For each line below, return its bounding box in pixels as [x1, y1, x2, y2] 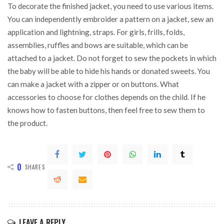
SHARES [25, 163, 45, 171]
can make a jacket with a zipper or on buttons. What [7, 79, 179, 89]
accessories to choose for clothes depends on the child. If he [7, 92, 205, 102]
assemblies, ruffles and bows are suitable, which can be [7, 40, 188, 50]
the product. [7, 118, 47, 128]
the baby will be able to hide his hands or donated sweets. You [7, 66, 210, 76]
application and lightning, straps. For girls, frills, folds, [7, 27, 184, 37]
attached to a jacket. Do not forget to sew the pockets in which [7, 53, 216, 63]
